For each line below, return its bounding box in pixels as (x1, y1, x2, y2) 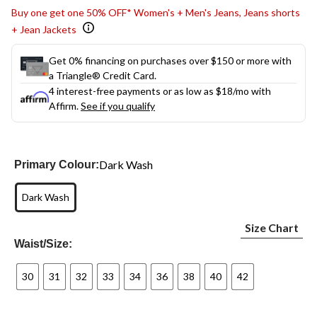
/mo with (233, 84, 271, 97)
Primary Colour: (14, 158, 100, 171)
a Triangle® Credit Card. (49, 69, 156, 81)
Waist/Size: (14, 237, 73, 250)
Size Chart (244, 220, 299, 234)
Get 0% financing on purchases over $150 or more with (49, 54, 292, 67)
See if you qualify (81, 99, 155, 112)
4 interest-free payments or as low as (49, 84, 216, 97)
